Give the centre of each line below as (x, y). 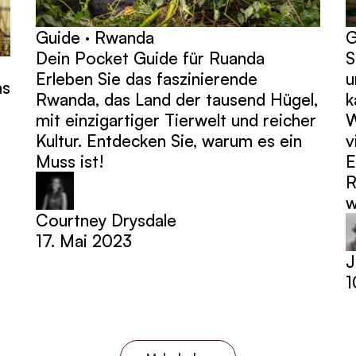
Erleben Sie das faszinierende (147, 78)
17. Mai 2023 (84, 240)
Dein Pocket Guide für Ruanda (151, 58)
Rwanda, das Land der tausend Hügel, (177, 99)
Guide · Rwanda (95, 37)
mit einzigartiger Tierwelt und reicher (176, 120)
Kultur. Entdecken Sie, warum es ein (169, 140)
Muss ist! (70, 161)
